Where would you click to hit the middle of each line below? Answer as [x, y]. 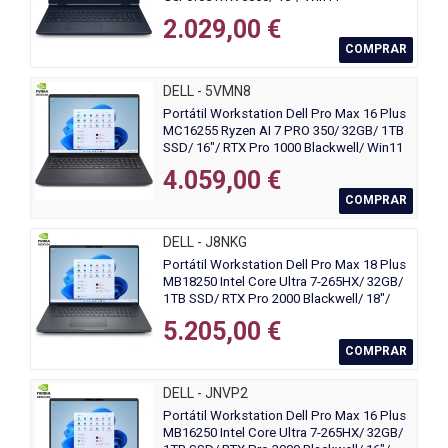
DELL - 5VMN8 [207, 90]
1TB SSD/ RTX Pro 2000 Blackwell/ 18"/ [276, 298]
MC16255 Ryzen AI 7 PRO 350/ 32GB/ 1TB [283, 130]
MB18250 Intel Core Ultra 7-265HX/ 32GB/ [283, 281]
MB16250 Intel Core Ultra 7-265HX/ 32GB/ [283, 433]
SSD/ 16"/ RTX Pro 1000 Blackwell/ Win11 [283, 147]
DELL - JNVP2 [205, 392]
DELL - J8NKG [205, 241]
